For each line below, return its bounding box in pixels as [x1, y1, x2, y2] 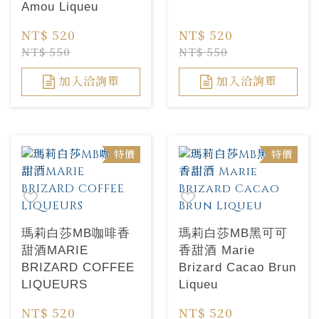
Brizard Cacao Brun [179, 261, 296, 274]
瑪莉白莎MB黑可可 [179, 226, 288, 240]
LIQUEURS [21, 278, 88, 291]
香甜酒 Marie [179, 244, 255, 257]
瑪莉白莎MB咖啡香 [21, 226, 130, 240]
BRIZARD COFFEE [21, 261, 135, 274]
